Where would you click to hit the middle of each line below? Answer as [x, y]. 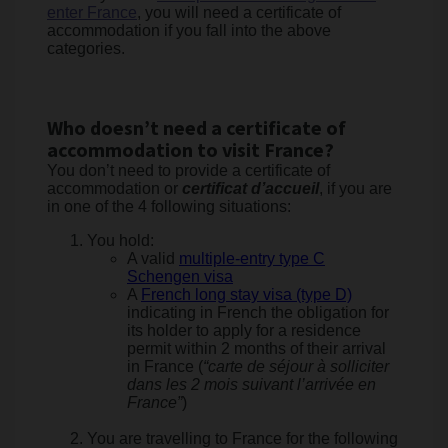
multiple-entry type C [252, 258]
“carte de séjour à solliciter [296, 366]
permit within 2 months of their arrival [256, 348]
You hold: [120, 240]
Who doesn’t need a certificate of [196, 129]
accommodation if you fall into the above [189, 30]
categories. [86, 48]
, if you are [355, 188]
